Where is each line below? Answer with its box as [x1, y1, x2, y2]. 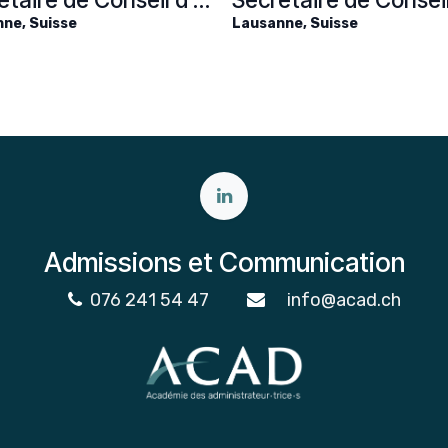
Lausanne [232, 15, 303, 32]
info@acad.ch [286, 288, 401, 311]
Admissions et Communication [43, 245, 405, 279]
